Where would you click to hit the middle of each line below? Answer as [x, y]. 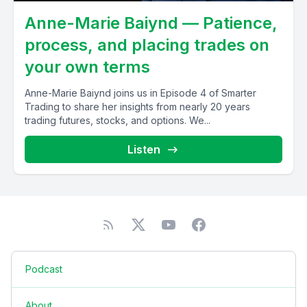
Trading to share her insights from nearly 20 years [137, 107]
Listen [144, 149]
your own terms [87, 67]
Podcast [44, 269]
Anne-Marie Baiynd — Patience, [151, 23]
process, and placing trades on [147, 45]
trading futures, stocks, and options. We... [118, 120]
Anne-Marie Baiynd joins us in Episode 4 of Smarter [140, 93]
